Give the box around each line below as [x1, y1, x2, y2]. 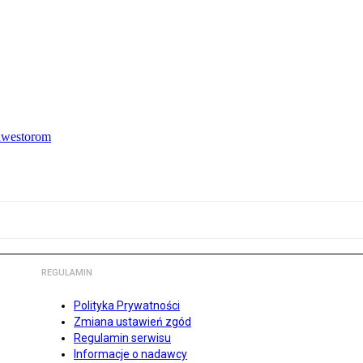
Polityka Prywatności [74, 299, 180, 313]
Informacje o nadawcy [74, 348, 187, 361]
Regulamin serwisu [74, 331, 171, 345]
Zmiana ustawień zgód [74, 315, 191, 329]
